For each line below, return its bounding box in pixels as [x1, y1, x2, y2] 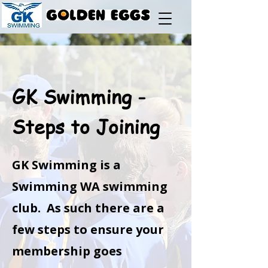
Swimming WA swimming [12, 178, 167, 194]
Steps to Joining [12, 113, 160, 139]
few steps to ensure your [12, 221, 164, 237]
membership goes [12, 243, 122, 259]
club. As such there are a [12, 200, 165, 216]
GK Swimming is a [12, 157, 121, 173]
